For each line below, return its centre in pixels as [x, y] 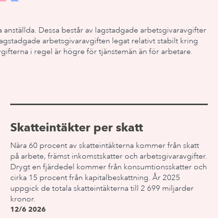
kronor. [23, 199]
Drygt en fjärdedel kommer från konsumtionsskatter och [109, 167]
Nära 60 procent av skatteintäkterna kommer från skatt [105, 145]
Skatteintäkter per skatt [77, 127]
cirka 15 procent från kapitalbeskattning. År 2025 [95, 178]
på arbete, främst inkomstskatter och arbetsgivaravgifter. [109, 156]
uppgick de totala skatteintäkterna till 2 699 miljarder [102, 188]
